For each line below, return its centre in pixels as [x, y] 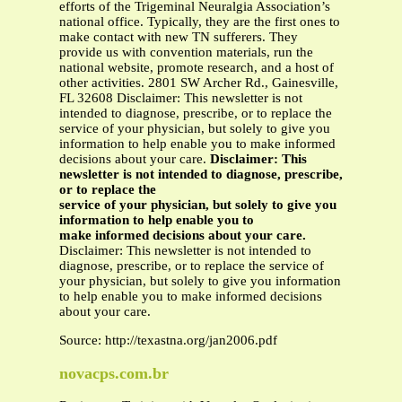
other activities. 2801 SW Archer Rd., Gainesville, [199, 83]
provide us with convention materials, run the [186, 52]
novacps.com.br [114, 373]
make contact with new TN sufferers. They [179, 37]
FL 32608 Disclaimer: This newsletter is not [181, 98]
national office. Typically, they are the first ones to [200, 22]
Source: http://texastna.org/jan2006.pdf [168, 341]
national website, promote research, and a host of [197, 68]
